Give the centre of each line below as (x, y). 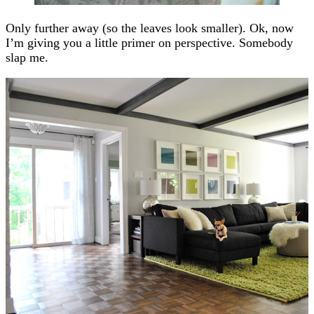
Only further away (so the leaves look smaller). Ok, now (150, 28)
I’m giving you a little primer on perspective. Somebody (149, 42)
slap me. (27, 57)
